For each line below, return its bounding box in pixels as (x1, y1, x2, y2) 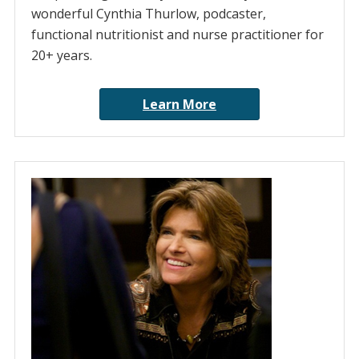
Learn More (143, 95, 216, 114)
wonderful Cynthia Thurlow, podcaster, (30, 5, 266, 23)
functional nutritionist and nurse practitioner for (30, 26, 324, 44)
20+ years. (30, 46, 92, 65)
